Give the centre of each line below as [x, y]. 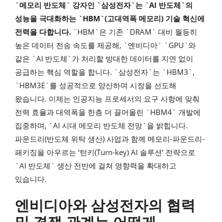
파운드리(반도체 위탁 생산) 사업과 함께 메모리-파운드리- [110, 139]
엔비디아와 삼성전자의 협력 [105, 205]
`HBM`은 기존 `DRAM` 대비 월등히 [134, 31]
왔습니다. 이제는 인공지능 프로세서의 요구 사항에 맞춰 [107, 98]
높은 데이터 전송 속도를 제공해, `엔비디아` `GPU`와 [105, 45]
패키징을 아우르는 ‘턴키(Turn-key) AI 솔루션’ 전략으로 [105, 152]
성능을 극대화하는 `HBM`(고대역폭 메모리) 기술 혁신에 [110, 18]
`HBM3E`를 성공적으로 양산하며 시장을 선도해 [96, 85]
